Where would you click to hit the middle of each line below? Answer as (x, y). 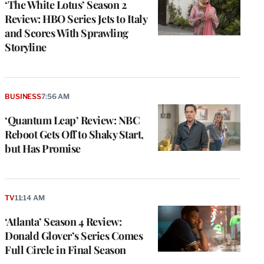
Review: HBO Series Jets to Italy (76, 19)
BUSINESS (23, 96)
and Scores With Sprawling (67, 33)
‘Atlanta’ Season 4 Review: (63, 221)
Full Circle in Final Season (65, 250)
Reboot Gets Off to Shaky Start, (74, 134)
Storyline (26, 47)
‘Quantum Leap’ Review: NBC (72, 120)
